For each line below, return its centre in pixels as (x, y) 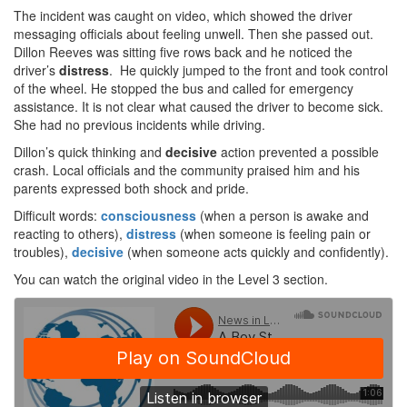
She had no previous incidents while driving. (139, 125)
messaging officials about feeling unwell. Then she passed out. (194, 34)
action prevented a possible (300, 152)
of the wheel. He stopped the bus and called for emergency (184, 89)
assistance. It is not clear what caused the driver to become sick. (199, 107)
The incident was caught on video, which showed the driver (183, 16)
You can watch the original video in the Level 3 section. (171, 279)
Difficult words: (57, 216)
